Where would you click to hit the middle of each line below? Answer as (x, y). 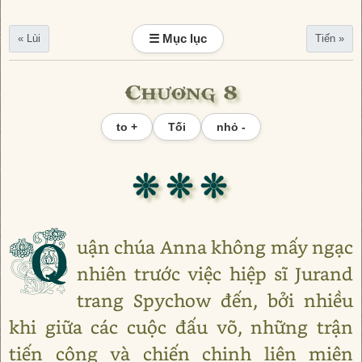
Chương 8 (181, 89)
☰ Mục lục (178, 38)
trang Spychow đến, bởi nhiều (215, 300)
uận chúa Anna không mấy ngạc (215, 247)
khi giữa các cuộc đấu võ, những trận (181, 327)
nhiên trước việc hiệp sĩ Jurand (215, 274)
